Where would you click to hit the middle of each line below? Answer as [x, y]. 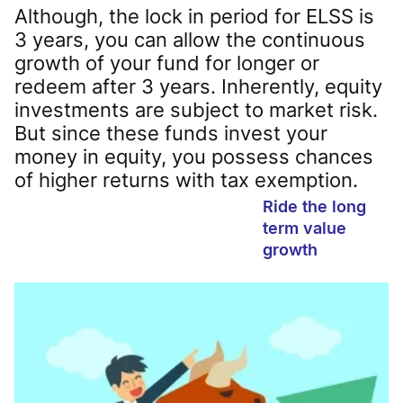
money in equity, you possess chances [194, 156]
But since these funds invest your [171, 133]
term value [304, 228]
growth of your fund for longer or [167, 63]
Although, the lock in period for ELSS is [194, 16]
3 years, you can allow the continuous [190, 39]
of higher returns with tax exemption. [186, 179]
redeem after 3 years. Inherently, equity [198, 86]
